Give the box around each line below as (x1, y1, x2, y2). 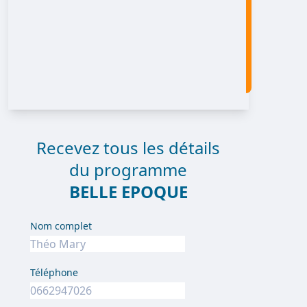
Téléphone (29, 266, 78, 279)
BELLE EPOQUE (69, 180, 188, 203)
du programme (69, 158, 188, 181)
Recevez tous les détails (36, 136, 221, 159)
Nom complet (29, 219, 92, 232)
